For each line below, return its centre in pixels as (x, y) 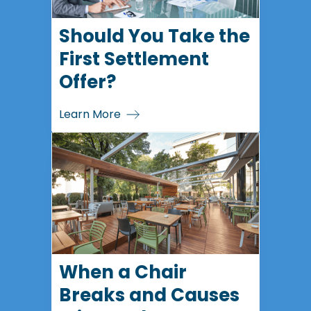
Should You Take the (154, 36)
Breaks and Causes (149, 295)
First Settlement (134, 59)
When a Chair (123, 272)
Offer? (87, 82)
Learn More (90, 114)
